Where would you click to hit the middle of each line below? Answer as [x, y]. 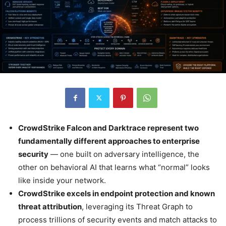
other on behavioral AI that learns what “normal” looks [114, 167]
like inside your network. [62, 180]
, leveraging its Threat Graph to [137, 206]
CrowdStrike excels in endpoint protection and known [117, 193]
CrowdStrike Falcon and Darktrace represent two [108, 128]
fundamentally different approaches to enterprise [109, 141]
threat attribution [50, 206]
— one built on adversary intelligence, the [124, 154]
